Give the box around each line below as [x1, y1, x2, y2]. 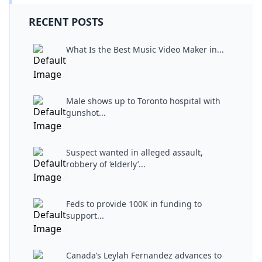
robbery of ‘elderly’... [66, 158, 146, 170]
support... [66, 209, 104, 221]
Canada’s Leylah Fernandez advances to [66, 249, 222, 261]
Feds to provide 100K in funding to [66, 198, 202, 209]
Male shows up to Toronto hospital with [66, 95, 220, 106]
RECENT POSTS [29, 14, 104, 29]
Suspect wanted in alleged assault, [66, 146, 203, 158]
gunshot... [66, 106, 106, 118]
